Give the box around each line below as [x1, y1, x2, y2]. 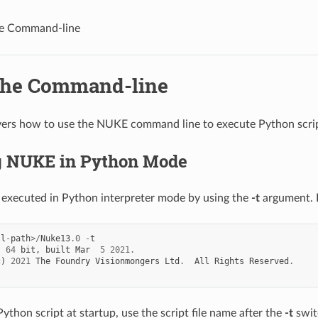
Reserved [248, 256, 289, 266]
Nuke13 [40, 233, 70, 243]
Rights [214, 256, 244, 266]
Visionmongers [94, 256, 160, 266]
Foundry [55, 256, 90, 266]
